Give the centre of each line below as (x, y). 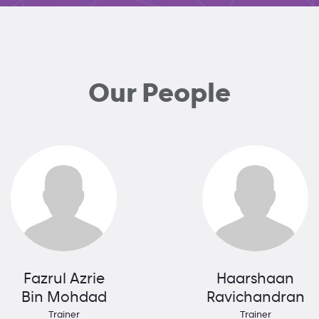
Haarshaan (255, 279)
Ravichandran (255, 297)
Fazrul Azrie (64, 279)
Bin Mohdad (64, 297)
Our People (159, 94)
